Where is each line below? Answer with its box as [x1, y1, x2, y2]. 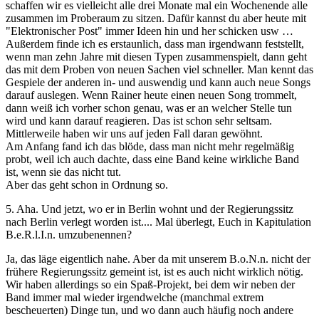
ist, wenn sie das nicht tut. [6, 166, 121, 179]
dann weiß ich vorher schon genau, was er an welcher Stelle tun [6, 102, 292, 115]
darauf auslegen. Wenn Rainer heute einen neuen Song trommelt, [6, 89, 297, 102]
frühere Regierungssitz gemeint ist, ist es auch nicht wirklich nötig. [6, 266, 303, 278]
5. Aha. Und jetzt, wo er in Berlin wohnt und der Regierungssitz [6, 203, 293, 216]
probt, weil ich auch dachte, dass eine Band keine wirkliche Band [6, 153, 299, 166]
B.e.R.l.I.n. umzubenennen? [6, 229, 132, 241]
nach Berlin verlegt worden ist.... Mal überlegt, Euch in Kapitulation [6, 216, 311, 229]
